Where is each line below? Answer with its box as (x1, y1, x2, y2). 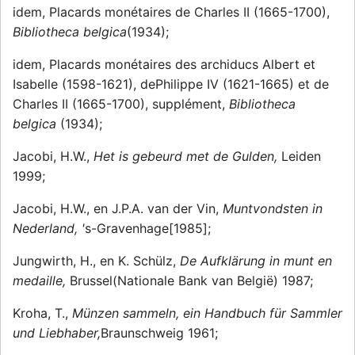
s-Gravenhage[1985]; (85, 220, 211, 237)
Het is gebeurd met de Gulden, (94, 148, 281, 165)
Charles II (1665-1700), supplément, (13, 96, 229, 113)
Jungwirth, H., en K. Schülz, (13, 253, 180, 269)
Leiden (281, 148, 321, 165)
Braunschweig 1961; (101, 325, 218, 342)
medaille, (13, 273, 70, 289)
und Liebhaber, (13, 325, 101, 342)
